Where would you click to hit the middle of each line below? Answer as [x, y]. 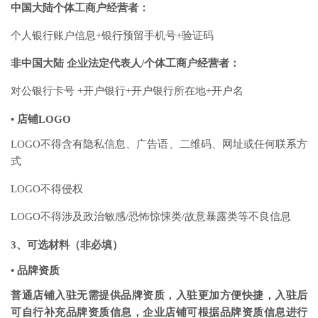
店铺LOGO [44, 120]
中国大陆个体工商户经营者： [80, 8]
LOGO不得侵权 [47, 189]
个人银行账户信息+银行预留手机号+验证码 [112, 36]
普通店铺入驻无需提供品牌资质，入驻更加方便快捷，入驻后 [159, 296]
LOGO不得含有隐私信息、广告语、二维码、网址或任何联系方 [159, 144]
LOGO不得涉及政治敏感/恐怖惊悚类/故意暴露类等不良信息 [151, 217]
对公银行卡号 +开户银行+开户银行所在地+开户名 [127, 91]
